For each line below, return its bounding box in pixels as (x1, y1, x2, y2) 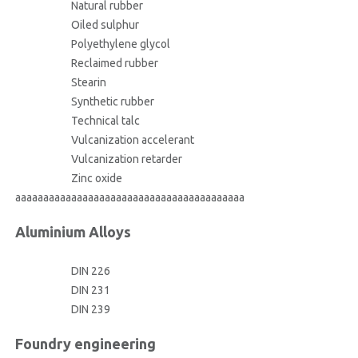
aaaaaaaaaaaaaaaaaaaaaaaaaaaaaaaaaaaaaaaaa (14, 191, 245, 204)
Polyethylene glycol (70, 38, 170, 50)
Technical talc (70, 114, 140, 127)
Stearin (70, 76, 106, 89)
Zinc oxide (70, 172, 122, 185)
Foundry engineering (14, 335, 156, 352)
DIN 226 (70, 264, 110, 277)
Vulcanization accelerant (70, 133, 194, 146)
